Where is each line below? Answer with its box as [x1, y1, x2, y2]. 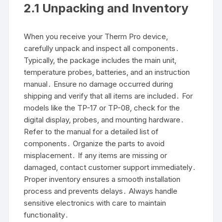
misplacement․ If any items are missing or [24, 151, 167, 161]
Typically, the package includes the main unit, [24, 55, 177, 65]
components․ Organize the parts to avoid [24, 139, 165, 149]
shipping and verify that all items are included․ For [24, 91, 193, 101]
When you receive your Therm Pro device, [24, 32, 168, 42]
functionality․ [24, 210, 69, 220]
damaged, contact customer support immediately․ [24, 163, 197, 172]
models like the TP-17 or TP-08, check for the [24, 103, 180, 113]
